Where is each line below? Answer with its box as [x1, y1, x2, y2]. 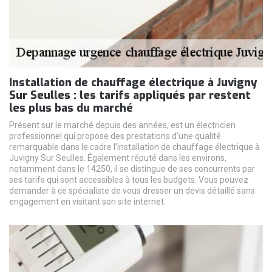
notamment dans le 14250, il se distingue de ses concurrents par [9, 164, 255, 174]
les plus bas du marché [9, 101, 133, 116]
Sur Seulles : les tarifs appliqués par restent [9, 88, 251, 103]
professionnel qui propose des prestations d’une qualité [9, 131, 221, 141]
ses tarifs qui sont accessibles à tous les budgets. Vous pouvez [9, 175, 248, 185]
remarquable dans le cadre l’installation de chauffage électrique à [9, 142, 260, 152]
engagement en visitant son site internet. [9, 197, 166, 207]
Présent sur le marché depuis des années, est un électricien [9, 120, 236, 131]
